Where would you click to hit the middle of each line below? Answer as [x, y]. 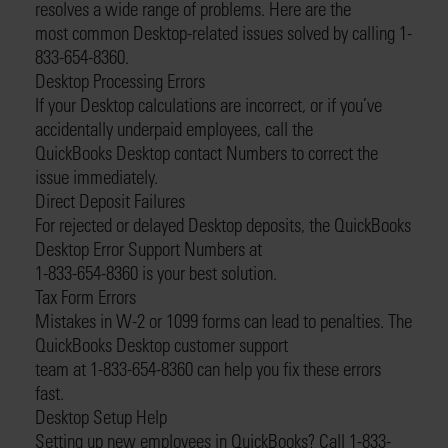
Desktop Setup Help [101, 416]
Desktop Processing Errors [120, 80]
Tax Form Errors [85, 296]
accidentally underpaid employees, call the [174, 128]
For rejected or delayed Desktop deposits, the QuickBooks [223, 224]
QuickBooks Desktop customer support [161, 344]
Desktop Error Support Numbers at [148, 248]
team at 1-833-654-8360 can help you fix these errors [208, 368]
